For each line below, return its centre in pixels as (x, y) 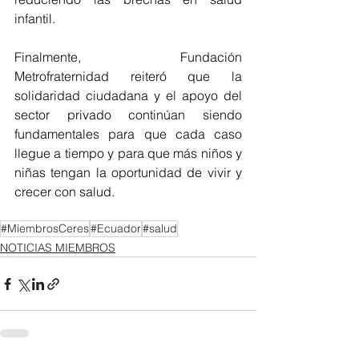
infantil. (35, 19)
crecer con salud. (65, 192)
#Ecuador (116, 229)
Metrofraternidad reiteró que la (128, 77)
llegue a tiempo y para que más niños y (128, 153)
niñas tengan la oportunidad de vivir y (128, 173)
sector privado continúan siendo (128, 115)
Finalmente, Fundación (128, 57)
